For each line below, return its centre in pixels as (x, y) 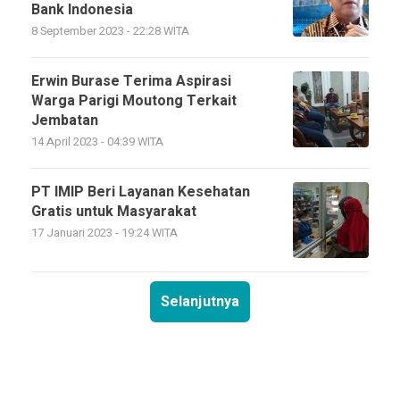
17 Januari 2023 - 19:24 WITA (104, 233)
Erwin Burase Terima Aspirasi (131, 81)
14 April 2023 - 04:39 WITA (97, 142)
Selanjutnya (200, 302)
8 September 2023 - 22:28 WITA (110, 31)
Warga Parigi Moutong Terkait (134, 101)
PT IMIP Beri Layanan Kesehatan (141, 192)
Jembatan (65, 121)
